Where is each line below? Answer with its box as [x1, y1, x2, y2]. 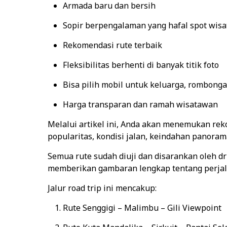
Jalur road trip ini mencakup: [47, 182, 157, 194]
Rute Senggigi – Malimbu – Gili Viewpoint [62, 202, 221, 213]
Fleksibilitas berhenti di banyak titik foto [62, 59, 219, 70]
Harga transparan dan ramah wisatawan [62, 99, 218, 110]
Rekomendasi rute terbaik [62, 40, 162, 51]
